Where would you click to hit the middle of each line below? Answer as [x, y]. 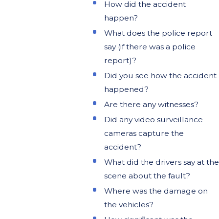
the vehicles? [129, 205]
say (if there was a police [150, 46]
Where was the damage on [156, 191]
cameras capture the [144, 133]
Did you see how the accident [160, 75]
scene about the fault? [147, 176]
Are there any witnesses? [151, 104]
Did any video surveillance [153, 120]
